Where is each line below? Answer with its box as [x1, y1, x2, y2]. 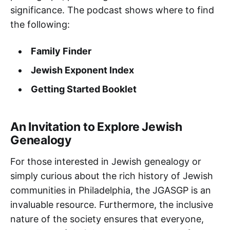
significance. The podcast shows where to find [10, 5, 214, 16]
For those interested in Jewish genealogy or [10, 156, 201, 167]
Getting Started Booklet [30, 84, 137, 95]
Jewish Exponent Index [30, 65, 134, 76]
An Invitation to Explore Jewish [10, 120, 182, 135]
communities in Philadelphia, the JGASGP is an [10, 185, 211, 196]
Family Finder [30, 46, 91, 57]
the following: [10, 19, 70, 30]
